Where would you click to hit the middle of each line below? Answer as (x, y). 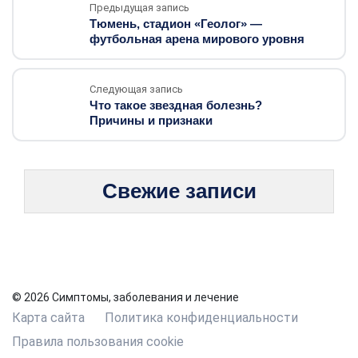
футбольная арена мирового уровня (197, 39)
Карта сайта (48, 318)
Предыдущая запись (139, 8)
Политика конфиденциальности (201, 318)
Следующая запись (136, 89)
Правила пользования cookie (98, 342)
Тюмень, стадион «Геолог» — (176, 24)
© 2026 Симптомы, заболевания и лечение (125, 297)
